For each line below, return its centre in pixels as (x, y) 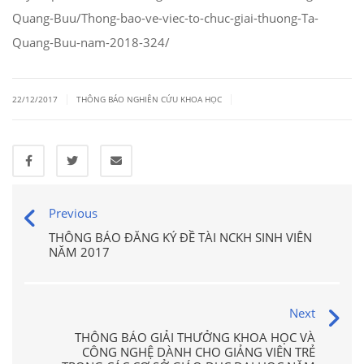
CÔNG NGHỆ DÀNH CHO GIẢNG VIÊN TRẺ (199, 352)
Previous (73, 213)
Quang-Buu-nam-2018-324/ (91, 42)
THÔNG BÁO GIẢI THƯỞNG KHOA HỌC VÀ (195, 337)
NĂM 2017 (79, 252)
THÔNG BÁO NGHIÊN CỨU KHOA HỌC (149, 99)
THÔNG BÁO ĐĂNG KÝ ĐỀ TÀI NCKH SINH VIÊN (180, 237)
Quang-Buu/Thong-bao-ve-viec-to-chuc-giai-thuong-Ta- (165, 18)
